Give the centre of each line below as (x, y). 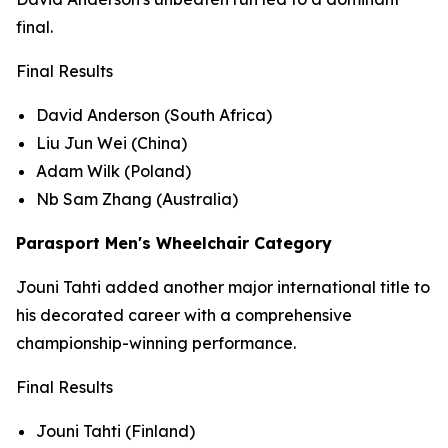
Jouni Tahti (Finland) (115, 431)
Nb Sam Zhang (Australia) (137, 199)
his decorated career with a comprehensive (184, 315)
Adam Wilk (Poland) (113, 171)
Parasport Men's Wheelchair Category (174, 243)
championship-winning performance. (156, 343)
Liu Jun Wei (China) (111, 143)
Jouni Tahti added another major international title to (223, 287)
